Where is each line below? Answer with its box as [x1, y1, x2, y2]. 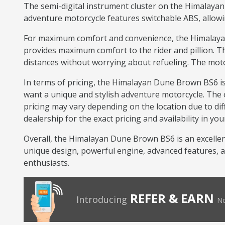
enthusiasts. [24, 157, 69, 168]
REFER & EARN [130, 190, 214, 206]
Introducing [76, 193, 127, 205]
